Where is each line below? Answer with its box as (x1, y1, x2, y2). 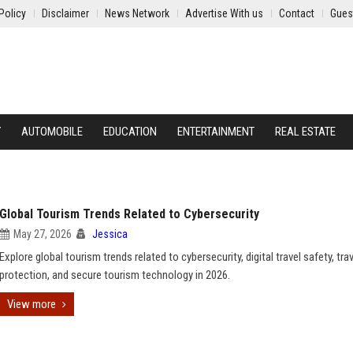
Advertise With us (185, 7, 263, 20)
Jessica (92, 228, 128, 240)
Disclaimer (42, 7, 89, 20)
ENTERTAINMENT (177, 124, 255, 139)
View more (7, 297, 56, 311)
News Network (105, 7, 169, 20)
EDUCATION (103, 124, 157, 139)
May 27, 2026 (13, 228, 72, 240)
